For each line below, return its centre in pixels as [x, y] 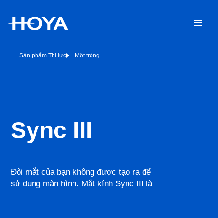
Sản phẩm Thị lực [43, 55]
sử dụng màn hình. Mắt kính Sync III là [82, 184]
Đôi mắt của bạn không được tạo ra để [81, 172]
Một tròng [87, 55]
